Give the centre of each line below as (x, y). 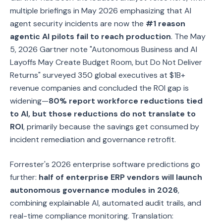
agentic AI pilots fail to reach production (90, 36)
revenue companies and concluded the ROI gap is (99, 88)
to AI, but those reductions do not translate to (103, 114)
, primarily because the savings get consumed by (111, 127)
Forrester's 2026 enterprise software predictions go (105, 164)
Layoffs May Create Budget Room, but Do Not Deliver (106, 62)
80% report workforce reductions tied (126, 101)
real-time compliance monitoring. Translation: (92, 216)
